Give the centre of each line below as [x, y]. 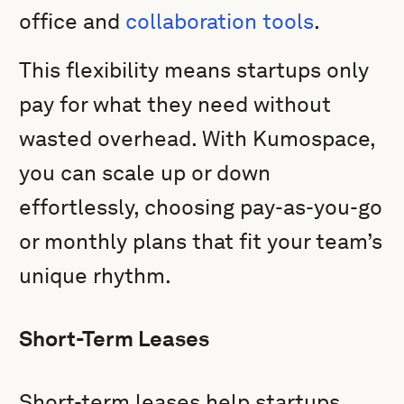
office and [73, 21]
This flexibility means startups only [194, 70]
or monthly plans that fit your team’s [201, 241]
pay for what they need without [175, 104]
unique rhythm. [96, 275]
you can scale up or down [145, 173]
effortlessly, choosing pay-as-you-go [201, 207]
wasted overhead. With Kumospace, [197, 138]
